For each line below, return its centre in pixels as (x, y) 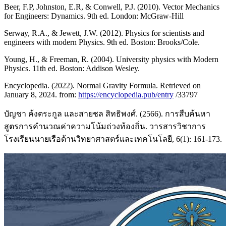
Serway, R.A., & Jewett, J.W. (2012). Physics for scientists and (104, 33)
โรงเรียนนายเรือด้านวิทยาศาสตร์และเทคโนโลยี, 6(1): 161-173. (113, 139)
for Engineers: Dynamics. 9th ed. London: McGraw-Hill (94, 16)
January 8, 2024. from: (41, 94)
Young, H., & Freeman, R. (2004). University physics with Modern (111, 59)
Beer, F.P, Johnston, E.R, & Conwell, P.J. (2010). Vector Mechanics (112, 7)
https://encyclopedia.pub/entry (126, 94)
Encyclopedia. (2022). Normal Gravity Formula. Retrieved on (102, 85)
